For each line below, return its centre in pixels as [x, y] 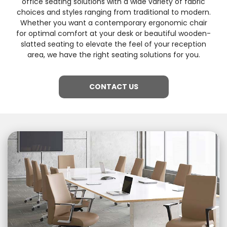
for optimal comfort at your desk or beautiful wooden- [113, 33]
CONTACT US [113, 86]
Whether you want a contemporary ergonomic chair [113, 23]
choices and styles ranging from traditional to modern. [113, 12]
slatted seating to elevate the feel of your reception [113, 44]
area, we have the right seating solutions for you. [113, 54]
